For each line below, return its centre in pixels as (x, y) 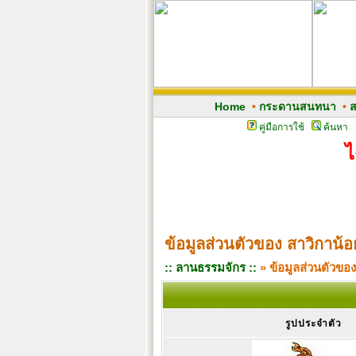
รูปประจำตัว (313, 323)
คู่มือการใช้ (281, 127)
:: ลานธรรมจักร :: (211, 267)
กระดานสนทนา (297, 106)
